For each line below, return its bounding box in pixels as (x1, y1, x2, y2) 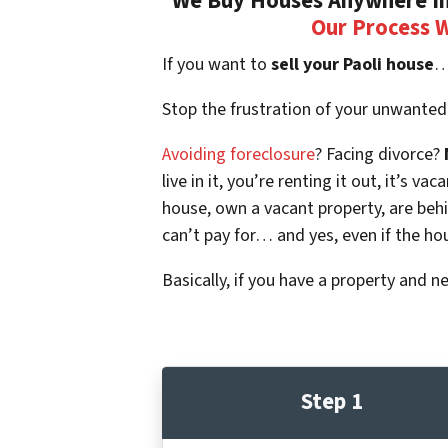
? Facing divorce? (315, 141, 444, 167)
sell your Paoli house (267, 51, 434, 77)
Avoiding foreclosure (162, 141, 315, 167)
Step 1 (301, 386, 363, 419)
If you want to (162, 51, 267, 77)
